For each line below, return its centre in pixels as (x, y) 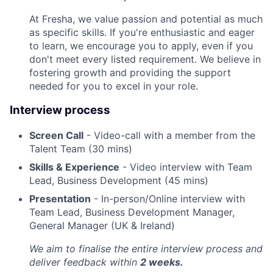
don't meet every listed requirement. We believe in (145, 59)
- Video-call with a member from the (169, 136)
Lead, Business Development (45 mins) (119, 181)
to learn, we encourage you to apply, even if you (141, 45)
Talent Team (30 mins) (81, 149)
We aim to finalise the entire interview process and (146, 249)
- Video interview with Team (186, 167)
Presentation (60, 199)
